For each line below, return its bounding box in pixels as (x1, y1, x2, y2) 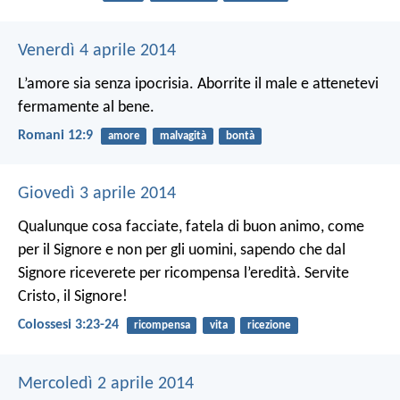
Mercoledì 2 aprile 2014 (18, 374, 194, 393)
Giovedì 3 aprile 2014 (18, 185, 176, 204)
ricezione (246, 320, 291, 332)
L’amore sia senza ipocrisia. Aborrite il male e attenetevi (18, 75, 379, 93)
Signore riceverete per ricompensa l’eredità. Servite (18, 265, 349, 283)
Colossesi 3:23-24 (18, 318, 119, 333)
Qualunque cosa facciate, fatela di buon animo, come (18, 219, 364, 237)
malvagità (159, 129, 206, 142)
